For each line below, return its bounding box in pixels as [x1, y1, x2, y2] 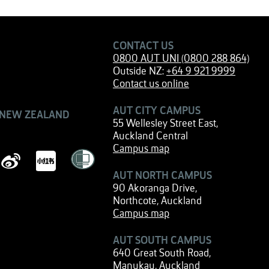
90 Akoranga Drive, [113, 183, 197, 194]
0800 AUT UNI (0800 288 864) [113, 53, 249, 64]
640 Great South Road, [113, 248, 211, 259]
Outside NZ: [113, 66, 166, 77]
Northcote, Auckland [113, 196, 202, 207]
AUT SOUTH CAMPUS [113, 235, 211, 246]
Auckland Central [113, 131, 188, 142]
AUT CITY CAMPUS [113, 106, 201, 116]
